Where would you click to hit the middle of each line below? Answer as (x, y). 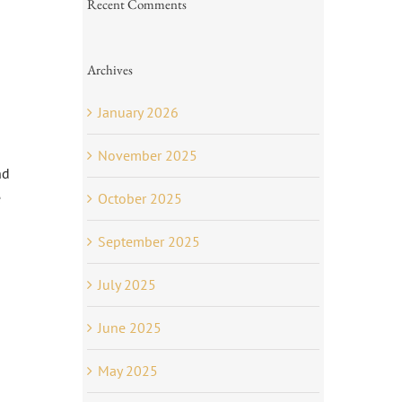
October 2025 (140, 198)
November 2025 (147, 155)
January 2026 (138, 112)
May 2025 (127, 370)
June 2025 (129, 327)
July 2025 (127, 284)
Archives (109, 69)
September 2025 (149, 241)
